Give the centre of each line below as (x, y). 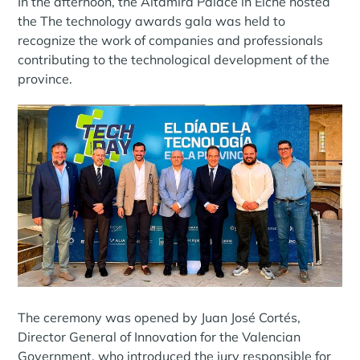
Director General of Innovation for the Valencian (160, 336)
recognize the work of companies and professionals (171, 40)
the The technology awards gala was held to (152, 20)
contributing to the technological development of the (174, 59)
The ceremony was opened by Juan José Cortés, (160, 317)
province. (45, 78)
